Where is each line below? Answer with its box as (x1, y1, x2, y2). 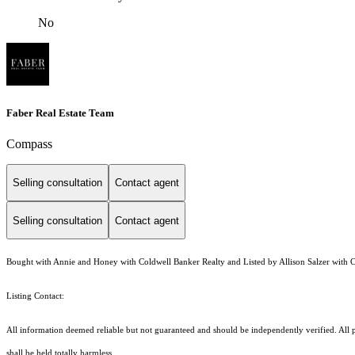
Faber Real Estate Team (6, 106, 114, 119)
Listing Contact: (6, 292, 69, 301)
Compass (6, 136, 52, 151)
